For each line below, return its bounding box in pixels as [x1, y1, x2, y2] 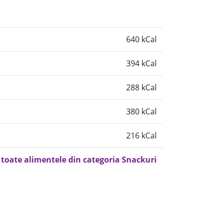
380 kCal [126, 106, 157, 117]
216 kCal [126, 130, 157, 141]
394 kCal [126, 58, 157, 69]
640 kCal [126, 34, 157, 45]
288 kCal [126, 82, 157, 93]
